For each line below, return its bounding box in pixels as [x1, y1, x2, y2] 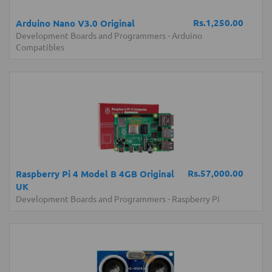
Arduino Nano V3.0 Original [16, 17, 135, 29]
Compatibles [16, 41, 64, 52]
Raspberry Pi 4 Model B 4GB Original [16, 168, 174, 180]
